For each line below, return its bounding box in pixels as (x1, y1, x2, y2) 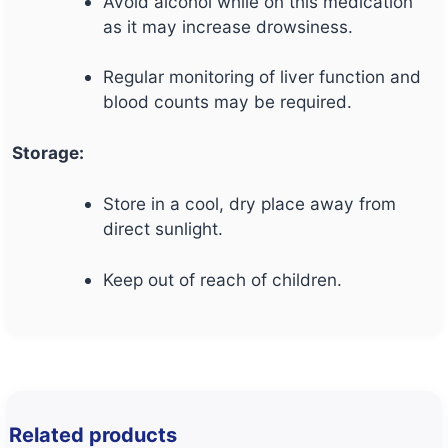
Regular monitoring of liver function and (103, 66, 422, 88)
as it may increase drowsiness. (103, 15, 354, 37)
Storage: (12, 142, 84, 164)
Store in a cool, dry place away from (103, 192, 397, 214)
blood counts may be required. (103, 91, 353, 113)
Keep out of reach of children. (103, 268, 343, 290)
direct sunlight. (103, 217, 224, 239)
